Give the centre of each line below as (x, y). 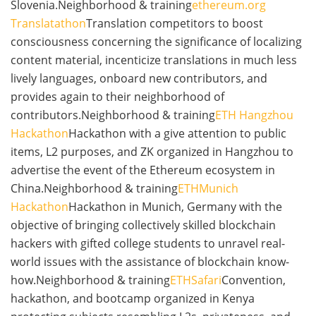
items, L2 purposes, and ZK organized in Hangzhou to (152, 152)
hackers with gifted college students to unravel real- (148, 244)
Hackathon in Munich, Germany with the (175, 207)
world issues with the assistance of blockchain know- (150, 262)
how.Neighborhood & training (90, 280)
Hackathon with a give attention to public (177, 134)
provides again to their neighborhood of (117, 97)
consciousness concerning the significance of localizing (156, 42)
